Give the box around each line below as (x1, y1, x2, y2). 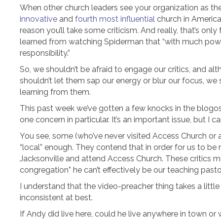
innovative (20, 14, 57, 24)
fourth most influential (75, 14, 155, 24)
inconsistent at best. (20, 193, 93, 202)
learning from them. (20, 87, 91, 97)
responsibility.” (20, 48, 70, 58)
